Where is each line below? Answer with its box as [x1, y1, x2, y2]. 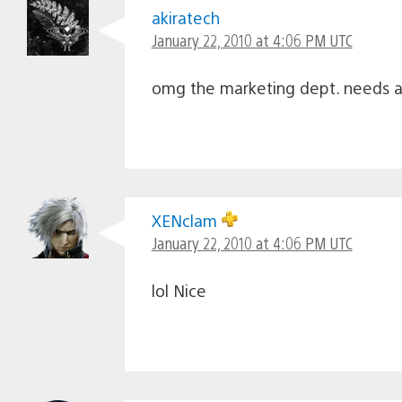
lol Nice [151, 279, 206, 301]
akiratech [151, 6, 220, 28]
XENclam [151, 209, 222, 231]
